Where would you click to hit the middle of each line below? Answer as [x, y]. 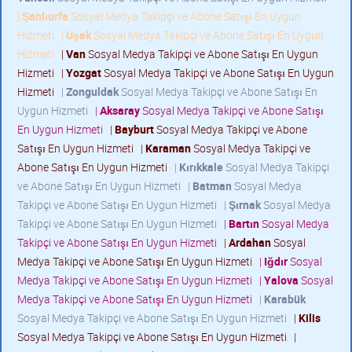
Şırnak [245, 205]
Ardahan [250, 242]
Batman [212, 186]
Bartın [244, 224]
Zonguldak [92, 92]
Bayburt [134, 129]
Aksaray [120, 110]
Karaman [168, 148]
